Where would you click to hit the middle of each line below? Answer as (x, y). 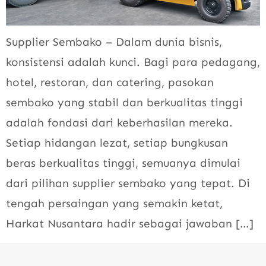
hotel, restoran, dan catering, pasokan (110, 83)
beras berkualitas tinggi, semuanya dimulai (123, 163)
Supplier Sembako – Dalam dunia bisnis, (114, 42)
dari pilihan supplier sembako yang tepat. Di (128, 183)
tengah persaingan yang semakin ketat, (114, 204)
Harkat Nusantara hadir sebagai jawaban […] (130, 224)
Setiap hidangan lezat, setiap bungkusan (117, 143)
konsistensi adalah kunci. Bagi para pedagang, (133, 62)
